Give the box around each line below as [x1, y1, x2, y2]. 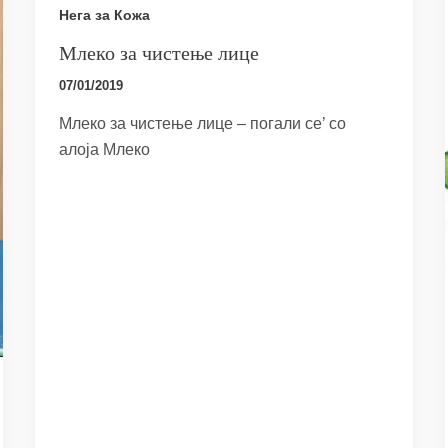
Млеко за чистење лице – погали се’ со [58, 114, 346, 132]
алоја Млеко [58, 140, 150, 158]
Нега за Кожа [58, 7, 150, 24]
